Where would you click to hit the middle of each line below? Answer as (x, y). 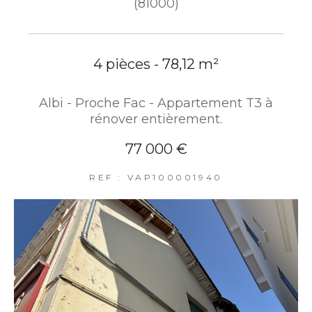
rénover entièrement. (156, 119)
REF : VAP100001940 (156, 177)
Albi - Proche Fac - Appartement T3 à (156, 103)
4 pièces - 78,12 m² (156, 64)
